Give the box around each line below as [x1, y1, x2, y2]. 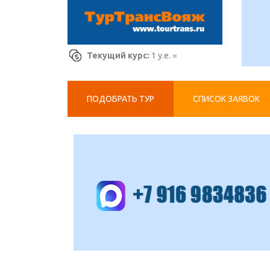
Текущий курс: [87, 51, 149, 60]
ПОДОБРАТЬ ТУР [87, 94, 154, 104]
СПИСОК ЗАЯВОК [193, 94, 260, 104]
